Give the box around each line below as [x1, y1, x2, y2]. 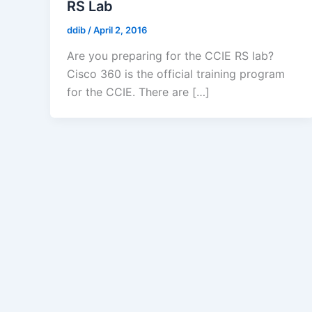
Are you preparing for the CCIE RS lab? [67, 49, 274, 63]
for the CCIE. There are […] [67, 85, 210, 100]
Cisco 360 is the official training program [67, 67, 285, 81]
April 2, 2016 [93, 24, 147, 36]
